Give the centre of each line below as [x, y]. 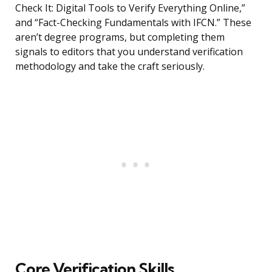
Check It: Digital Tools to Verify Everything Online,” [130, 8]
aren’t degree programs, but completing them [120, 37]
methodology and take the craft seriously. [110, 66]
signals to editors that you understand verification [129, 52]
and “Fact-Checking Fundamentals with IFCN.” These [133, 23]
